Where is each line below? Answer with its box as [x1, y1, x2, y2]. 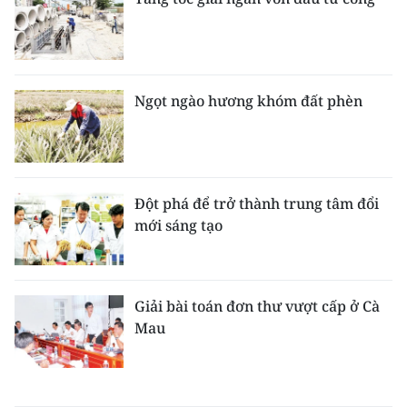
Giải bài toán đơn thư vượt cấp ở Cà [134, 296, 380, 316]
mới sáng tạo [134, 215, 223, 235]
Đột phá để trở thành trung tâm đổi [134, 194, 379, 213]
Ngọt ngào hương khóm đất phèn [134, 91, 362, 111]
